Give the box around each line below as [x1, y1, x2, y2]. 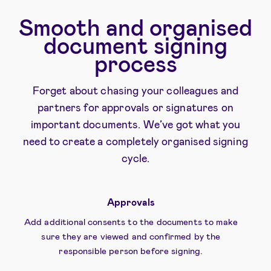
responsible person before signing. [59, 244, 203, 256]
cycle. [121, 151, 150, 165]
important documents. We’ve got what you [30, 117, 241, 131]
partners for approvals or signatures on [38, 100, 233, 114]
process [94, 48, 177, 77]
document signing [44, 30, 227, 59]
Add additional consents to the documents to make [24, 215, 238, 227]
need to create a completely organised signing [23, 134, 248, 148]
